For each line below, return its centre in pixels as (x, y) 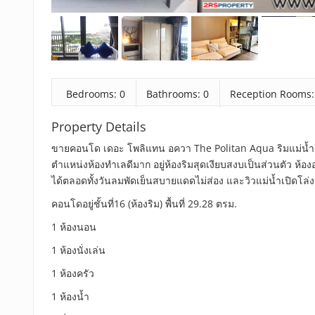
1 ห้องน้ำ (70, 296)
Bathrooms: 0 (178, 94)
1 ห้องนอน (74, 227)
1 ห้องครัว (73, 273)
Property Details (99, 127)
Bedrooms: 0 (96, 94)
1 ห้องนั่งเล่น (78, 250)
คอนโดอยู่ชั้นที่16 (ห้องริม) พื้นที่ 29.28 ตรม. (144, 204)
